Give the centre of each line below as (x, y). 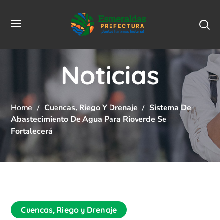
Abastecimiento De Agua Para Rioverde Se (89, 119)
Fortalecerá (32, 131)
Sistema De (170, 107)
